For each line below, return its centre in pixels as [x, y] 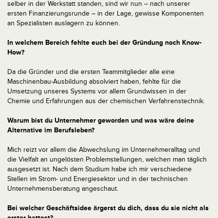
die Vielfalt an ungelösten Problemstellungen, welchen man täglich [107, 159]
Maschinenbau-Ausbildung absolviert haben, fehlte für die [94, 82]
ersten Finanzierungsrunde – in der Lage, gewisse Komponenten [106, 13]
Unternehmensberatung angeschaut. [63, 189]
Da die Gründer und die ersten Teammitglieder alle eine [91, 72]
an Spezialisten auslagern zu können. [64, 23]
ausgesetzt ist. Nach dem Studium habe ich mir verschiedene [100, 169]
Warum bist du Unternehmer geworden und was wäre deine [101, 120]
